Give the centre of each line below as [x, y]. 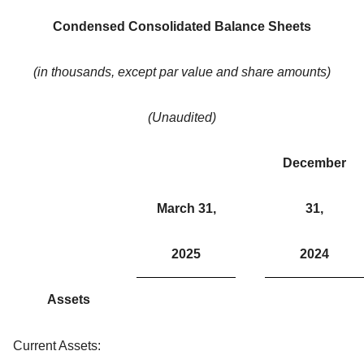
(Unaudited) [182, 118]
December [314, 163]
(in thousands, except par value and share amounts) [182, 72]
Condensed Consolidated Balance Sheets [182, 27]
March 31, [186, 209]
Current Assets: [57, 346]
